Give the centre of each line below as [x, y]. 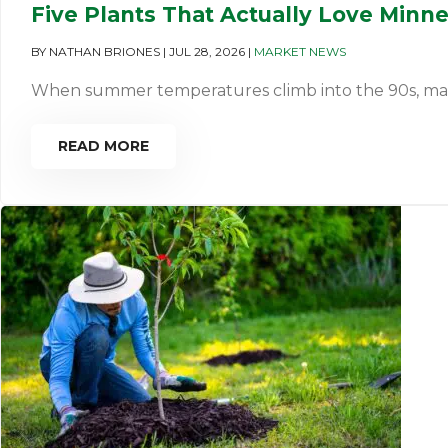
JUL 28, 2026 [207, 51]
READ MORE [103, 146]
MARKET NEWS [300, 51]
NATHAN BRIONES [104, 51]
